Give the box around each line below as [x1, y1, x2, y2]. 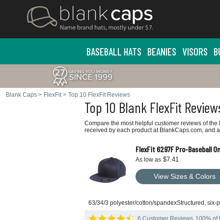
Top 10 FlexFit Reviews [68, 91, 130, 98]
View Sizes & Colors [154, 172, 216, 180]
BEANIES [147, 45, 176, 57]
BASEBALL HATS [86, 45, 141, 57]
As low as [136, 156, 161, 163]
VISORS [182, 45, 208, 57]
